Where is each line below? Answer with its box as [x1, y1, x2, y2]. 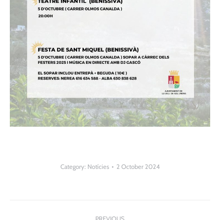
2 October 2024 [116, 163, 160, 171]
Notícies [87, 163, 109, 171]
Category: [60, 163, 87, 171]
